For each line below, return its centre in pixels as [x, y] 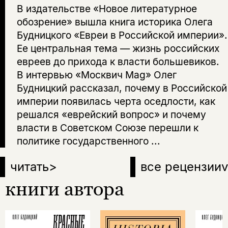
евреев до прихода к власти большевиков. [118, 62]
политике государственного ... [88, 141]
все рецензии [181, 167]
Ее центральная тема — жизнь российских [118, 49]
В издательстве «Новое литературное [107, 9]
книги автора [65, 188]
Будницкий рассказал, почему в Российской [122, 88]
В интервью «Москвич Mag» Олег [96, 75]
